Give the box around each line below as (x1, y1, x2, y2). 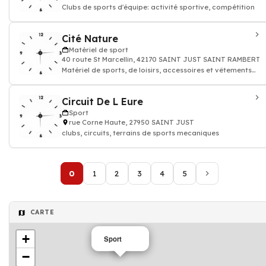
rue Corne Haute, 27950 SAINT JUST (69, 118, 194, 126)
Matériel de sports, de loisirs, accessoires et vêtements (62, 66, 252, 74)
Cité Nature (62, 33, 118, 45)
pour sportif (62, 75, 104, 84)
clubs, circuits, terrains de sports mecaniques (62, 129, 219, 137)
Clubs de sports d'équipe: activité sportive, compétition (62, 3, 255, 11)
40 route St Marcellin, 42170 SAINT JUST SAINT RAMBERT (62, 55, 261, 64)
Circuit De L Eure (62, 96, 143, 107)
